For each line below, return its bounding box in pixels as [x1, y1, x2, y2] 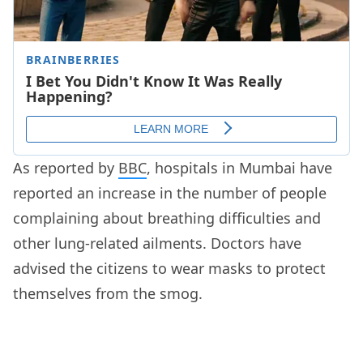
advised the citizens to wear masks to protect [13, 258, 326, 279]
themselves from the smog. [13, 284, 203, 304]
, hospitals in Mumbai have [147, 158, 332, 178]
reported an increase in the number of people [13, 183, 327, 203]
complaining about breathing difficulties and [13, 208, 321, 228]
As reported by [13, 158, 118, 178]
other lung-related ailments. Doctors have [13, 233, 301, 254]
